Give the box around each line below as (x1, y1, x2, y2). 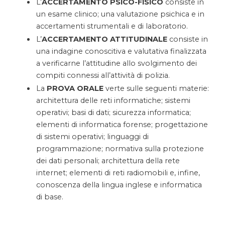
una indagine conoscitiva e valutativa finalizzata (36, 47, 206, 56)
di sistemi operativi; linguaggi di (36, 132, 149, 142)
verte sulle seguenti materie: (103, 84, 209, 93)
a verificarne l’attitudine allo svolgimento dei (36, 59, 197, 68)
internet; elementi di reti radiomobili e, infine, (36, 168, 200, 178)
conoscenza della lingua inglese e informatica (36, 180, 202, 190)
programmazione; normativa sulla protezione (36, 144, 204, 154)
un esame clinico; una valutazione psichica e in (36, 10, 204, 19)
